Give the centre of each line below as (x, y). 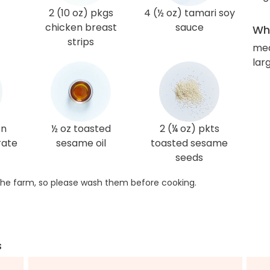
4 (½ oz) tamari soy (189, 13)
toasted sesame (189, 143)
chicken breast (81, 27)
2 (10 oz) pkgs (81, 13)
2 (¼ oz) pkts (189, 129)
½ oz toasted (81, 129)
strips (81, 42)
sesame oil (81, 143)
